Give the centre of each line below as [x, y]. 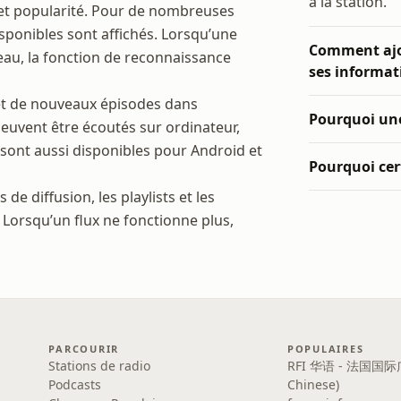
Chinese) [313, 384]
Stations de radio [100, 366]
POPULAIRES [325, 349]
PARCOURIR [84, 349]
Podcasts [75, 384]
